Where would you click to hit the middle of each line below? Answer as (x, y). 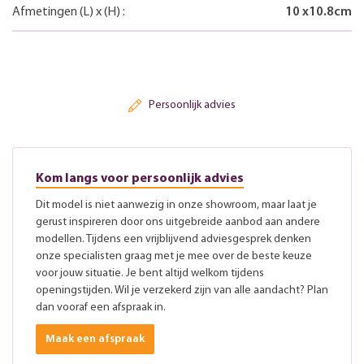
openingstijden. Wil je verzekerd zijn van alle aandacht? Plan (182, 291)
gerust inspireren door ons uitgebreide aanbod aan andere (178, 223)
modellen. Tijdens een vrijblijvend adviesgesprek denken (173, 240)
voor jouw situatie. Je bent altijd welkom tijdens (150, 274)
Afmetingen (46, 12)
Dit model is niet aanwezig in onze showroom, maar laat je (176, 206)
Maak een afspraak (95, 340)
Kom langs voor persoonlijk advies (140, 179)
